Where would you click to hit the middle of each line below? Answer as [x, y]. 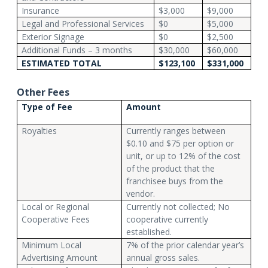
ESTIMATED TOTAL [62, 63]
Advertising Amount [60, 257]
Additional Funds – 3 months [77, 50]
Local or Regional [56, 206]
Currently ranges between [176, 130]
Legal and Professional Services [83, 23]
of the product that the [171, 168]
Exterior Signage [53, 36]
